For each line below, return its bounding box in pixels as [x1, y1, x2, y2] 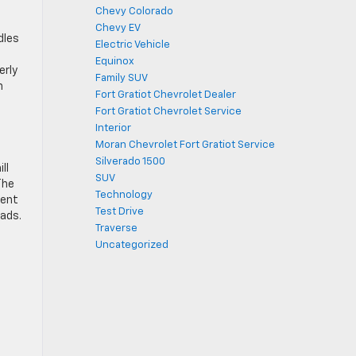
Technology [95, 190, 153, 200]
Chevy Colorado [95, 6, 173, 17]
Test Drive [95, 207, 144, 217]
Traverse [95, 223, 137, 234]
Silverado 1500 [95, 157, 165, 167]
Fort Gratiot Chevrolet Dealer [95, 90, 236, 100]
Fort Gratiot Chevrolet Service [95, 106, 242, 117]
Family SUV [95, 73, 148, 83]
